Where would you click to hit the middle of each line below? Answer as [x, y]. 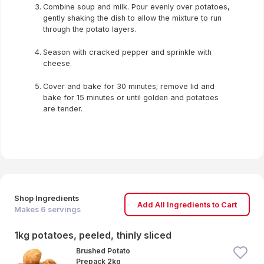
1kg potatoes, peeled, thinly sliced [93, 235]
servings [63, 209]
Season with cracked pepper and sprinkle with [127, 52]
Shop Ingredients [47, 198]
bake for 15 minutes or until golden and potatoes [131, 98]
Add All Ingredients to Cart [187, 204]
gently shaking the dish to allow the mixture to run [132, 18]
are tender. [63, 109]
